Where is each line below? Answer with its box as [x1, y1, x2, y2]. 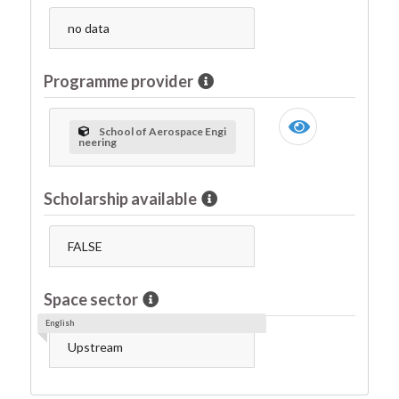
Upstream [68, 338, 123, 354]
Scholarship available [44, 189, 197, 209]
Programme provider [44, 71, 193, 92]
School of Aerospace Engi [98, 124, 226, 138]
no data [68, 20, 110, 36]
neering [77, 134, 117, 149]
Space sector [44, 289, 138, 310]
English [45, 318, 74, 329]
